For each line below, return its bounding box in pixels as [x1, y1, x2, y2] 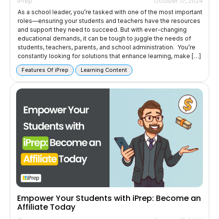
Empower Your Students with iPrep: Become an [17, 192, 201, 204]
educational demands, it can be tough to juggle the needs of [18, 34, 191, 42]
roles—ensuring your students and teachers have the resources [18, 17, 200, 24]
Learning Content [81, 66, 127, 73]
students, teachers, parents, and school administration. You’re [18, 43, 196, 51]
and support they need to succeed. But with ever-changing [18, 25, 187, 33]
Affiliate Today [17, 201, 75, 213]
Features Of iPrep [22, 66, 68, 73]
